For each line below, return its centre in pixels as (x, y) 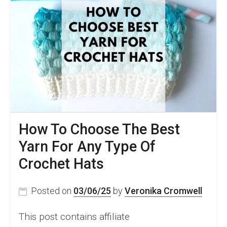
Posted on (52, 191)
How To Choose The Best (99, 129)
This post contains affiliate (74, 217)
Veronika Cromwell (163, 191)
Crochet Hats (61, 164)
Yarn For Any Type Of (87, 147)
